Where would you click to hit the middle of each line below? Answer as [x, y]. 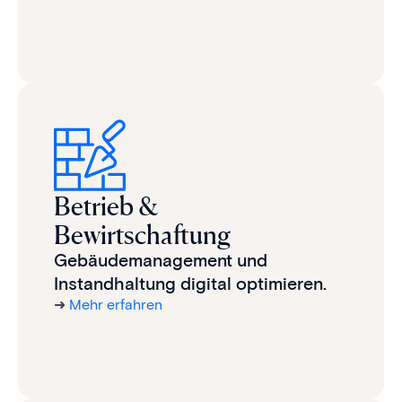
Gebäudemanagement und [161, 260]
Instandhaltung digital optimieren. [190, 283]
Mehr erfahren [116, 304]
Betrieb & [106, 205]
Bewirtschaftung [142, 234]
